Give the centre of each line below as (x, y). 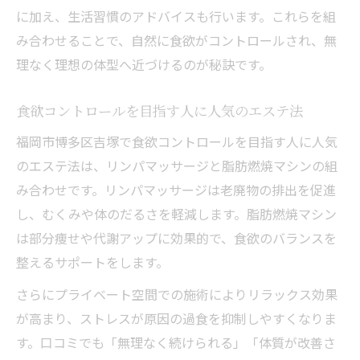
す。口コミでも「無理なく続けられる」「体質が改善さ (176, 342)
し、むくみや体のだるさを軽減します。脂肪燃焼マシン (176, 213)
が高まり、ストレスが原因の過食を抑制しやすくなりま (176, 318)
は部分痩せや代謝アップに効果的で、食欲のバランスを (176, 237)
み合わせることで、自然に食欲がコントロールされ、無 (176, 40)
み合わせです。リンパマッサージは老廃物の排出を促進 (176, 189)
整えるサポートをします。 (92, 262)
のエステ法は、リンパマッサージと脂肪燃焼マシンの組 (177, 165)
